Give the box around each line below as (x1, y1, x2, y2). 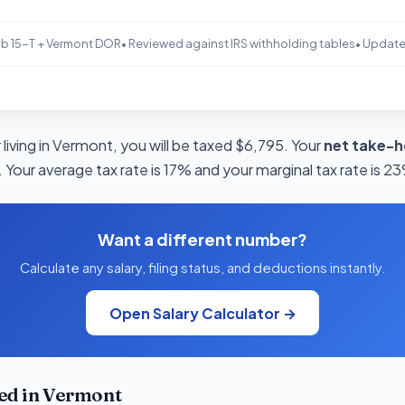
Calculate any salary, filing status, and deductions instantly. (19, 259, 386, 277)
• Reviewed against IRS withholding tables (120, 36, 355, 52)
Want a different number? (98, 229, 307, 250)
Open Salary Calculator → (108, 303, 297, 323)
